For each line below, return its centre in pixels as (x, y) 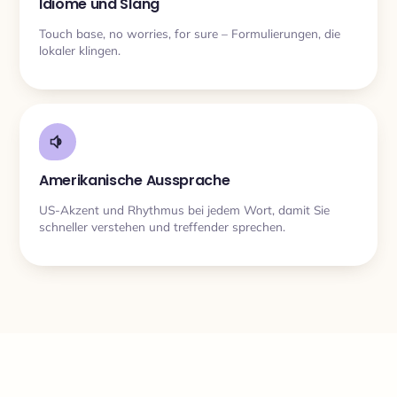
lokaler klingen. (80, 50)
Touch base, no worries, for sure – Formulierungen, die (190, 33)
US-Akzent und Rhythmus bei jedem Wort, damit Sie (184, 209)
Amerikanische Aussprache (135, 180)
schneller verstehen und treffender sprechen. (162, 226)
